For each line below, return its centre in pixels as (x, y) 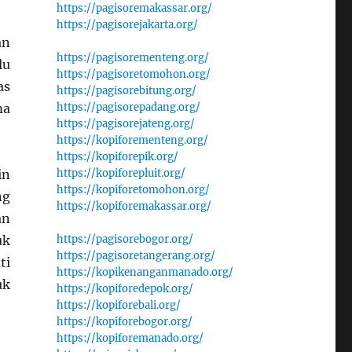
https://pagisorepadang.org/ (128, 107)
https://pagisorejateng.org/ (125, 124)
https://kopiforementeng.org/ (132, 140)
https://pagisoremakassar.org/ (134, 8)
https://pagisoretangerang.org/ (136, 256)
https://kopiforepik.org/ (117, 157)
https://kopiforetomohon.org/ (133, 190)
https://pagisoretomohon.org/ (133, 74)
